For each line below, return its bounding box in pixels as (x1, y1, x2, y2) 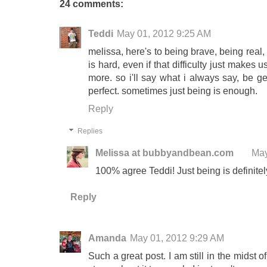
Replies (77, 127, 103, 136)
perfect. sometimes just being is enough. (88, 85, 257, 97)
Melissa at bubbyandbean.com (95, 147, 234, 158)
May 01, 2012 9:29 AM (130, 232, 224, 243)
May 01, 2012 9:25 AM (117, 28, 211, 39)
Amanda (88, 232, 126, 243)
